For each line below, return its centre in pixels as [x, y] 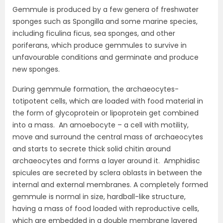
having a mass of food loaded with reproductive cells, [106, 209]
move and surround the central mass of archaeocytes [108, 137]
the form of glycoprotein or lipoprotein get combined [106, 113]
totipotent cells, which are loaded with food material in [108, 101]
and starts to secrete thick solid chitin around [92, 149]
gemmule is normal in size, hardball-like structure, [99, 197]
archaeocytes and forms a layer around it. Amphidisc [106, 161]
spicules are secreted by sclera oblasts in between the [107, 173]
